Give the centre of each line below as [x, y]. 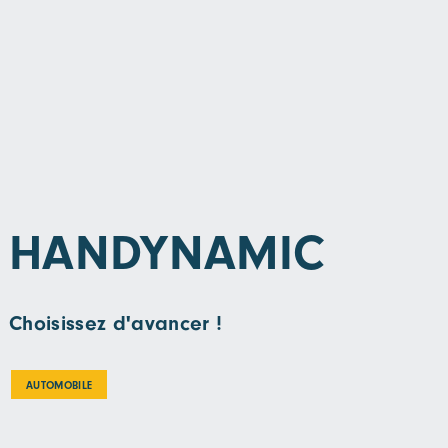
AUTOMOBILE [59, 386]
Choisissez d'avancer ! [115, 323]
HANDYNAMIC [167, 252]
